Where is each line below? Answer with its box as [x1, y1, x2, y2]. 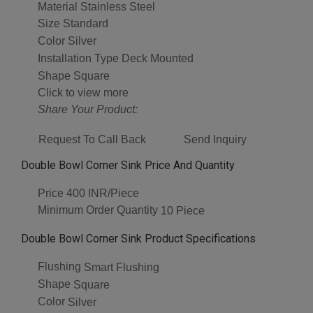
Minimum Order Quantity [38, 204, 158, 217]
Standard [63, 17, 108, 30]
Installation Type [38, 52, 119, 64]
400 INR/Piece [66, 187, 139, 200]
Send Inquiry [184, 133, 247, 145]
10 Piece [161, 205, 205, 217]
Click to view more [38, 86, 129, 99]
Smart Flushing [84, 261, 159, 274]
